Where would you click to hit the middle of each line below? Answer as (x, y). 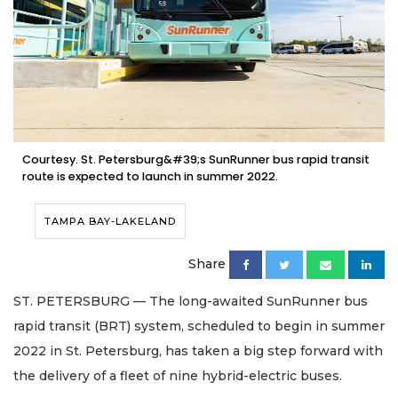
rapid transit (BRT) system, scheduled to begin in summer (199, 326)
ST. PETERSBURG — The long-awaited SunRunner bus (191, 302)
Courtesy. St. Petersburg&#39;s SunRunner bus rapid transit (196, 160)
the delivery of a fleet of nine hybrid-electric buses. (178, 376)
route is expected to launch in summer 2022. (150, 177)
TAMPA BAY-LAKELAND (110, 222)
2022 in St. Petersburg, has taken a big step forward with (198, 351)
